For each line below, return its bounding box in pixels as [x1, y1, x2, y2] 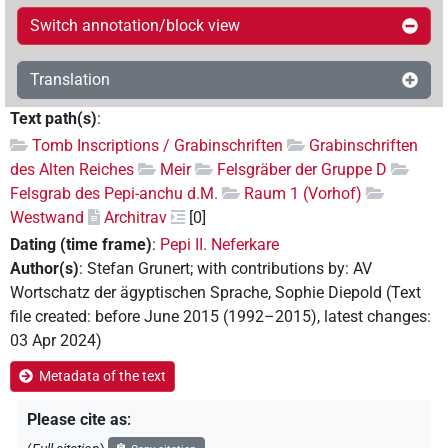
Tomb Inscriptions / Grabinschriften [32, 135, 283, 155]
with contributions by [197, 259, 345, 279]
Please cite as [27, 410, 127, 430]
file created [10, 307, 87, 327]
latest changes [324, 307, 427, 327]
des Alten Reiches [10, 159, 134, 179]
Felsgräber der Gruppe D [217, 159, 387, 179]
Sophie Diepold [275, 283, 382, 303]
